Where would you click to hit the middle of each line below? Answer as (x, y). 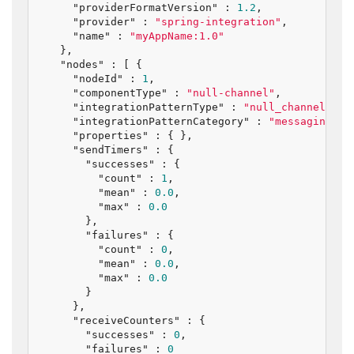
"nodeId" (98, 78)
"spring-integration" (218, 21)
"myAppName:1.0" (177, 36)
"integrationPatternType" (149, 107)
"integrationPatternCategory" (161, 121)
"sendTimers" (111, 149)
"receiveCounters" (126, 320)
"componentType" (120, 92)
